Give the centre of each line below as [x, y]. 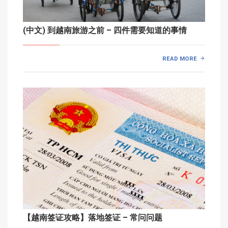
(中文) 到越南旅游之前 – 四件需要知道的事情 [105, 31]
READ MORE [180, 58]
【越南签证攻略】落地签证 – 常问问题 [93, 217]
